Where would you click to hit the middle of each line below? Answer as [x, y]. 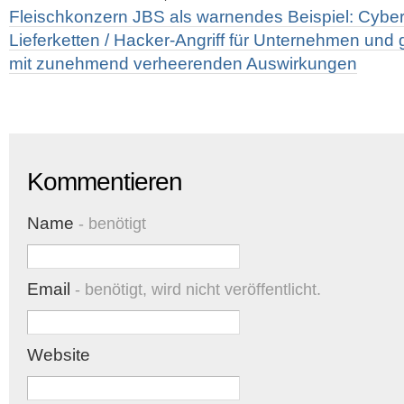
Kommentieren [105, 182]
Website [59, 355]
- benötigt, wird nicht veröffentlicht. [196, 289]
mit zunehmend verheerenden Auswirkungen [183, 64]
